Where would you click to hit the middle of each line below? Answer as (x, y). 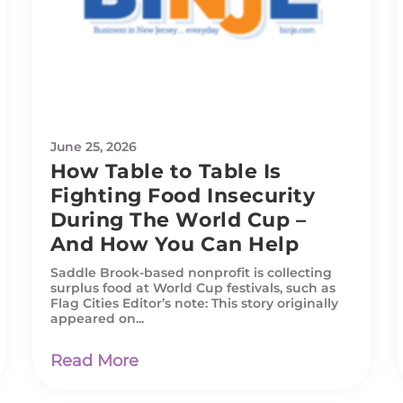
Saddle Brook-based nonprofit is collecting (191, 272)
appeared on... (97, 318)
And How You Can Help (175, 244)
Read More (94, 360)
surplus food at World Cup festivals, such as (193, 287)
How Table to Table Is (166, 171)
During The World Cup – (178, 219)
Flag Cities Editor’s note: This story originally (194, 303)
